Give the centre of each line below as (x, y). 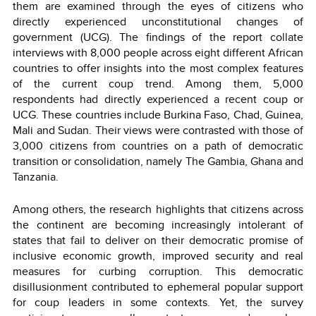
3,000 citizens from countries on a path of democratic (158, 145)
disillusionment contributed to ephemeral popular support (158, 286)
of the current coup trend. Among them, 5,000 (158, 83)
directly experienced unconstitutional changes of (158, 21)
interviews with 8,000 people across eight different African (158, 52)
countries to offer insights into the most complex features (158, 68)
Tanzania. (36, 176)
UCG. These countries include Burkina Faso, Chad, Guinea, (158, 114)
